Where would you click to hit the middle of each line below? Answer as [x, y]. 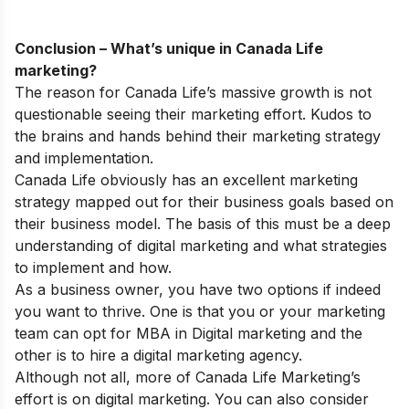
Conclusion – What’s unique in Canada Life [169, 49]
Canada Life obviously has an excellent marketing [186, 180]
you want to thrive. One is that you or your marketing [200, 312]
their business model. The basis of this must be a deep [203, 224]
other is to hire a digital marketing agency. [158, 356]
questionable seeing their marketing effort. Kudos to [193, 115]
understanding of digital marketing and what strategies [201, 246]
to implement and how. [95, 268]
